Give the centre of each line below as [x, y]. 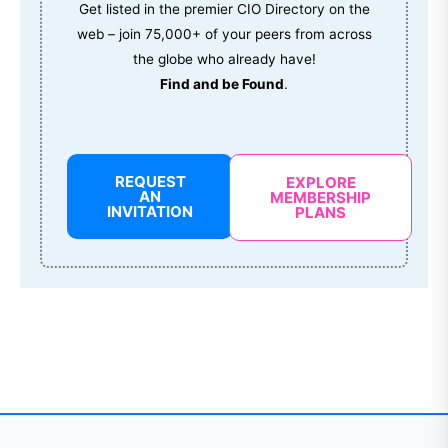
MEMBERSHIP [320, 198]
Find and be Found [222, 84]
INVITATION [150, 212]
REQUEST [150, 182]
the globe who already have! [224, 59]
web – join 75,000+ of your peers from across [224, 34]
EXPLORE [320, 183]
